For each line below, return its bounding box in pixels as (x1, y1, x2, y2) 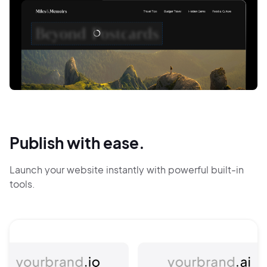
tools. (10, 178, 35, 191)
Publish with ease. (10, 133, 145, 153)
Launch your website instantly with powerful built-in (10, 163, 244, 176)
